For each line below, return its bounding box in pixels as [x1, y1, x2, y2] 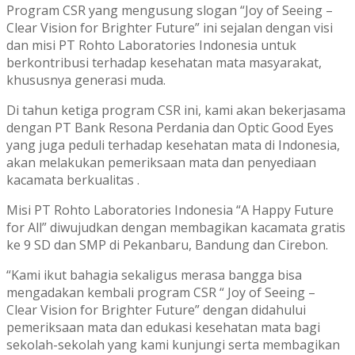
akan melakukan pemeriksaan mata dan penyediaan [6, 153, 316, 171]
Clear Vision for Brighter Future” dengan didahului [6, 300, 306, 319]
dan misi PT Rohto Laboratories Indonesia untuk [6, 36, 296, 54]
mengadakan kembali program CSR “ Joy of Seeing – [6, 283, 315, 301]
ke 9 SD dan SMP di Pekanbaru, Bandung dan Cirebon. [6, 235, 328, 254]
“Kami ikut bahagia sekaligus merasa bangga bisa [6, 265, 302, 284]
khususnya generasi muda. [6, 71, 166, 89]
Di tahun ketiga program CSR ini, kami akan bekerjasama [6, 101, 345, 119]
